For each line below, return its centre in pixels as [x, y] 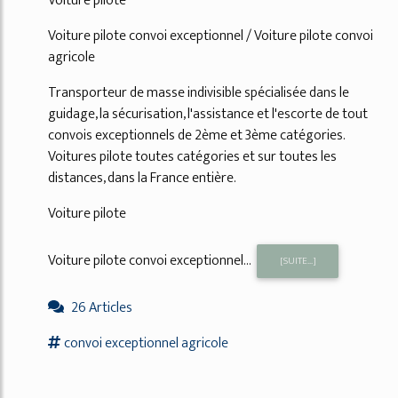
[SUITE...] [298, 260]
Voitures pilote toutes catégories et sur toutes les [192, 156]
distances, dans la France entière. [142, 178]
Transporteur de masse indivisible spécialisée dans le [199, 92]
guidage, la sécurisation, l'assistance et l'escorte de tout [208, 114]
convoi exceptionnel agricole [146, 343]
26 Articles [102, 307]
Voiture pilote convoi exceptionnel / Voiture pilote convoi [211, 36]
